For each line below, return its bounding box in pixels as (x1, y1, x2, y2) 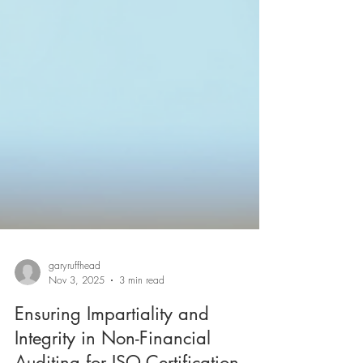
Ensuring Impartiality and (15, 335, 209, 357)
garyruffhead (49, 291, 100, 305)
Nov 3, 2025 (49, 305, 105, 319)
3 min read (119, 305, 164, 319)
